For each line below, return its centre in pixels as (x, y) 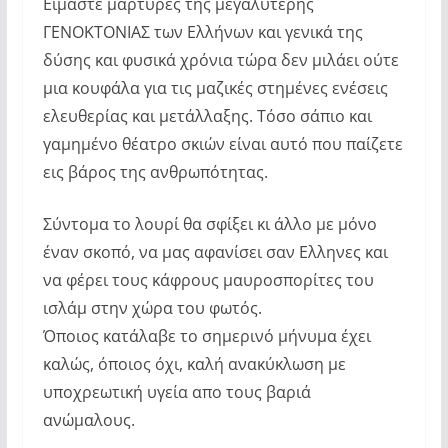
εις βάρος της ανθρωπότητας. (155, 172)
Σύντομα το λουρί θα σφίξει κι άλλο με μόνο (209, 224)
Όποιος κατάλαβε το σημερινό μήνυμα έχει (206, 336)
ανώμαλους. (88, 420)
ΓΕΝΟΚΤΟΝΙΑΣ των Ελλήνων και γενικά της (202, 32)
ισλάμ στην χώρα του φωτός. (152, 308)
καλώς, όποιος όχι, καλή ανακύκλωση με (194, 364)
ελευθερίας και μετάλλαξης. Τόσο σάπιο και (207, 116)
